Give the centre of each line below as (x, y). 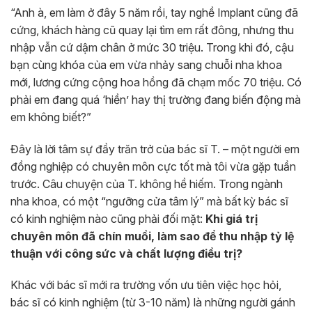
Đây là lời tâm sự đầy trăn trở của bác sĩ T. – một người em (155, 149)
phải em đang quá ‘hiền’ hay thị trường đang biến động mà (156, 99)
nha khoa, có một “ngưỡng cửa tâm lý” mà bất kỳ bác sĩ (149, 201)
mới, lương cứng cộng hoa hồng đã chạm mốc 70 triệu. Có (156, 82)
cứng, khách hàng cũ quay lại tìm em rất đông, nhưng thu (152, 30)
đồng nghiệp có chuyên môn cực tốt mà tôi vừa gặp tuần (153, 166)
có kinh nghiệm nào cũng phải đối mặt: (108, 218)
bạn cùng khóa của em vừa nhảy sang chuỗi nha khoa (146, 64)
